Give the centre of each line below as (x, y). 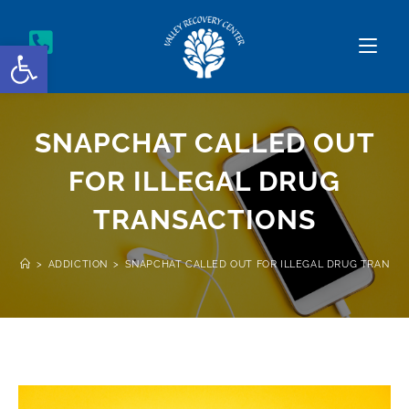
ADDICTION (78, 264)
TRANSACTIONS (204, 219)
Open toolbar (96, 53)
